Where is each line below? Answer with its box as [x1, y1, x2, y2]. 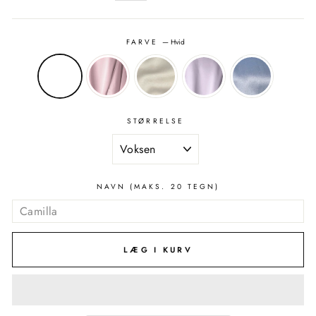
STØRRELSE [127, 116, 184, 127]
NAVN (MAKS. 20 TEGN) [96, 181, 220, 193]
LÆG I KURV [123, 243, 193, 255]
